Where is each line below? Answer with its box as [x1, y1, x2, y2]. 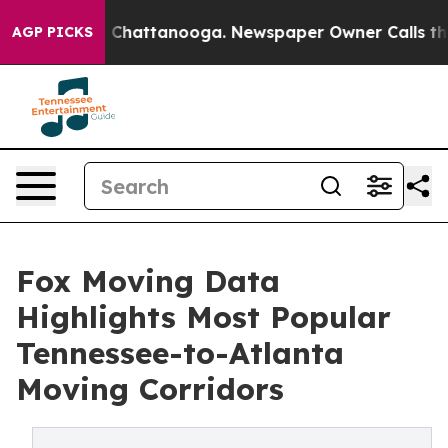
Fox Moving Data [16, 262, 280, 300]
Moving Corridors [16, 370, 284, 408]
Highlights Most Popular [16, 298, 391, 336]
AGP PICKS [12, 23, 93, 41]
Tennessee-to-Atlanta [16, 334, 344, 372]
